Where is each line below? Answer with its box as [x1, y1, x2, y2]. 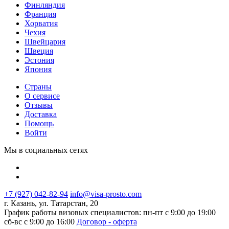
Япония [25, 65, 52, 74]
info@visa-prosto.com [70, 190, 142, 199]
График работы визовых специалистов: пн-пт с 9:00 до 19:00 [4, 208, 216, 217]
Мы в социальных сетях [4, 146, 88, 155]
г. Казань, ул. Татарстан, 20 [4, 199, 98, 208]
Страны [25, 82, 52, 91]
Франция [25, 10, 56, 19]
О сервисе [25, 91, 60, 101]
